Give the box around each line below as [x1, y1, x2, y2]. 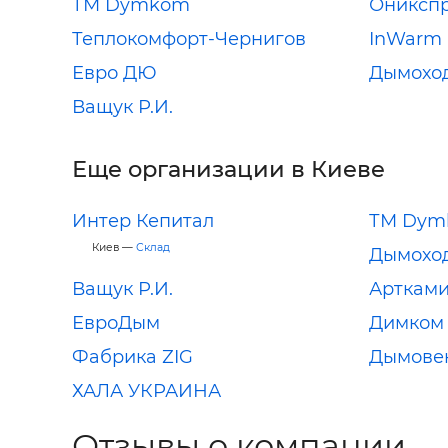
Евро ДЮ [72, 61, 157, 84]
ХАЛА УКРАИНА [72, 379, 221, 402]
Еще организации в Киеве [72, 154, 385, 183]
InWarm [368, 27, 442, 50]
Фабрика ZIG [72, 345, 193, 368]
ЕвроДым [72, 311, 160, 334]
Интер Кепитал [72, 209, 214, 232]
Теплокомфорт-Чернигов [72, 27, 306, 50]
